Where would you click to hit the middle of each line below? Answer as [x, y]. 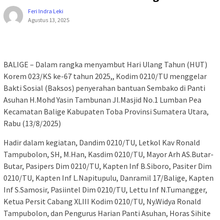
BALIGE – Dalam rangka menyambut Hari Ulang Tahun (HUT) [105, 64]
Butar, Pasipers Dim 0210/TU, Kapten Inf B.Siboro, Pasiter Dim [108, 166]
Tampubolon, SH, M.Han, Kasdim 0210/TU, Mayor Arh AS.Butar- [109, 154]
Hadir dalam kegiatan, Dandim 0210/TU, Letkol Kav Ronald [102, 142]
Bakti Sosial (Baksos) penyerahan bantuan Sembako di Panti [104, 88]
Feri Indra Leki [46, 11]
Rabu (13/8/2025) [32, 123]
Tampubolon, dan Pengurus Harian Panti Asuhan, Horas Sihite [107, 213]
